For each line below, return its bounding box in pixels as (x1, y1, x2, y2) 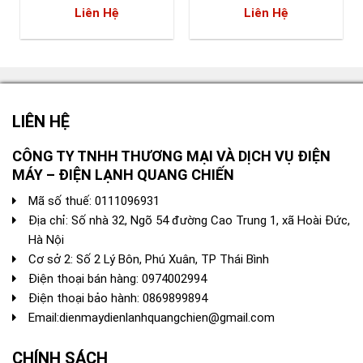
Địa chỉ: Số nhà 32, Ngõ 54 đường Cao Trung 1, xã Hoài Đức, (28, 212, 350, 228)
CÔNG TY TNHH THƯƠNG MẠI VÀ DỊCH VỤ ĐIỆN (12, 147, 331, 164)
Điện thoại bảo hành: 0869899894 (28, 290, 207, 305)
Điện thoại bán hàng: (28, 271, 142, 286)
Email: (28, 310, 59, 325)
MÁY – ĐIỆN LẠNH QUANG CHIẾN (12, 165, 234, 183)
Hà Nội (28, 232, 64, 247)
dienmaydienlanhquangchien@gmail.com (59, 310, 275, 325)
